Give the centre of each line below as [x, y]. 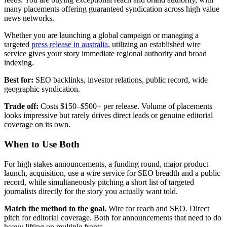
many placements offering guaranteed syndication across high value [112, 9]
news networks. [29, 18]
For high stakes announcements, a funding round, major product [106, 164]
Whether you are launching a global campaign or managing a [101, 35]
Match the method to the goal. [55, 208]
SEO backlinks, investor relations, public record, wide [121, 80]
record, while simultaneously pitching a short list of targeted [99, 182]
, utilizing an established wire [154, 45]
